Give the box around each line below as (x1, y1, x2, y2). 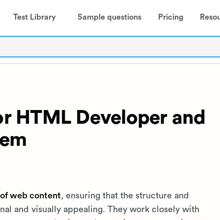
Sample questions (77, 13, 141, 21)
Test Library (13, 13, 56, 21)
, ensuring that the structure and (61, 191, 189, 200)
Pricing (158, 13, 183, 21)
